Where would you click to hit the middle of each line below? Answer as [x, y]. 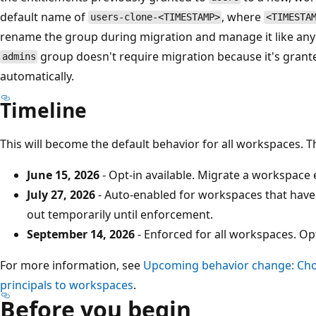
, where [243, 17]
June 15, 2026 [63, 175]
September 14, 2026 [81, 234]
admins [19, 57]
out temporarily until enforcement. [120, 214]
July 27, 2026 [61, 194]
